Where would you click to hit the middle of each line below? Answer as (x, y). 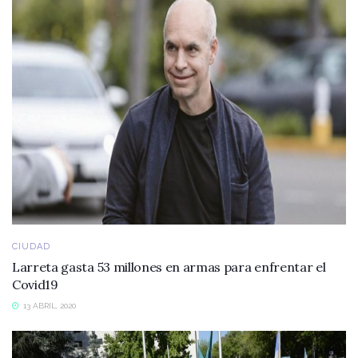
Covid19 (35, 284)
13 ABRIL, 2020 (48, 305)
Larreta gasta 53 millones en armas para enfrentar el (169, 267)
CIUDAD (31, 246)
